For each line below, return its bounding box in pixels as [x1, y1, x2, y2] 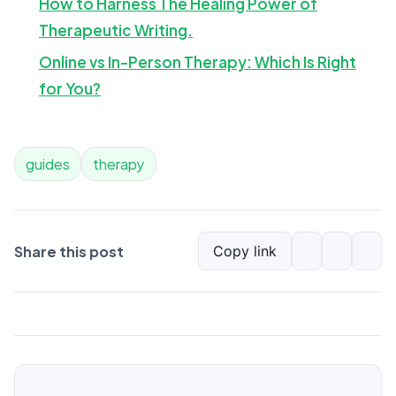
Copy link [213, 242, 277, 260]
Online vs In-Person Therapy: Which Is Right [39, 49, 356, 73]
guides [26, 151, 70, 175]
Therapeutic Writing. [39, 17, 193, 42]
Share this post [14, 239, 124, 263]
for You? [39, 75, 101, 100]
